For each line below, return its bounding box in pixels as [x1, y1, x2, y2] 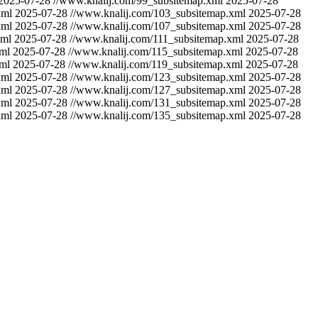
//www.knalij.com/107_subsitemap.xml [70, 20, 246, 32]
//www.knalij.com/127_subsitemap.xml [70, 84, 246, 96]
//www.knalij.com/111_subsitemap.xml [70, 33, 243, 45]
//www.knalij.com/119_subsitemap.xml [68, 58, 243, 70]
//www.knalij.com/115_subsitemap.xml [68, 45, 243, 57]
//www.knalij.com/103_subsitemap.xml [70, 7, 246, 19]
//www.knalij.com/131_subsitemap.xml [70, 97, 246, 109]
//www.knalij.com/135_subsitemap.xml [70, 109, 246, 121]
